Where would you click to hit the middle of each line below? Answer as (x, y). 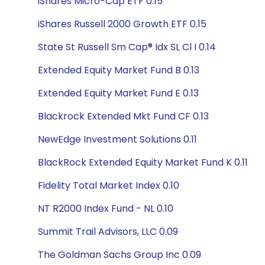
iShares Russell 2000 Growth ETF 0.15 (122, 24)
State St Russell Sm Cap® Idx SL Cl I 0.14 (127, 47)
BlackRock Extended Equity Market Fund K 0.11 (143, 162)
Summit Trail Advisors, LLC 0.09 (108, 232)
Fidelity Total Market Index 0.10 (109, 185)
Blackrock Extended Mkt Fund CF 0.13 (123, 116)
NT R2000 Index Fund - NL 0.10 (106, 209)
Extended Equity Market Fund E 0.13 (118, 93)
